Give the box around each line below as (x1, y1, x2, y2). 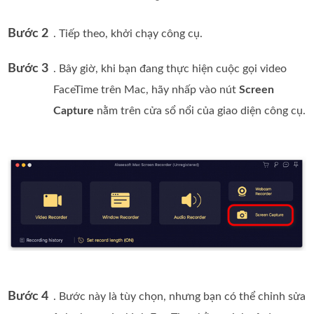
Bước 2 (8, 27, 49, 40)
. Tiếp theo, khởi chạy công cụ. (53, 27, 203, 39)
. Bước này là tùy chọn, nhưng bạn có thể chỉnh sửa (53, 291, 306, 303)
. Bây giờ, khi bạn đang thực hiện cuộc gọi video (53, 62, 287, 74)
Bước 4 (8, 290, 49, 303)
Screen (239, 83, 275, 95)
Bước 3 (8, 62, 49, 75)
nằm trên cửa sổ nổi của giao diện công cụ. (94, 104, 306, 116)
